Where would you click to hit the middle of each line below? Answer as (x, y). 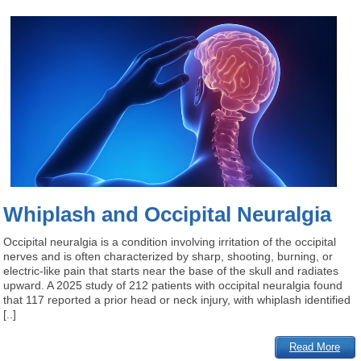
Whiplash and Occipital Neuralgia (168, 214)
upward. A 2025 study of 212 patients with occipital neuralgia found (173, 285)
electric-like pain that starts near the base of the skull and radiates (171, 270)
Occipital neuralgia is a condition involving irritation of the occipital (170, 241)
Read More (315, 346)
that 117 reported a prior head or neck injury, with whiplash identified (177, 299)
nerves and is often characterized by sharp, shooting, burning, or (168, 256)
